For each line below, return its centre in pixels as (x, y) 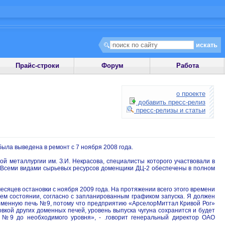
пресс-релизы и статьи (170, 110)
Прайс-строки (38, 66)
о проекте (191, 94)
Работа (187, 66)
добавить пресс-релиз (171, 102)
